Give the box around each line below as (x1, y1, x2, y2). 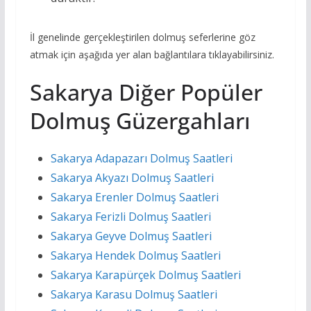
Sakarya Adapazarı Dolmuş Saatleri (50, 151, 233, 167)
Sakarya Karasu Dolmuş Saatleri (50, 287, 217, 303)
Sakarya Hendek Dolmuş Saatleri (50, 248, 221, 264)
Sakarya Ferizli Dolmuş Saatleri (50, 209, 211, 225)
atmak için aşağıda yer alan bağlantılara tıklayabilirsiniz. (29, 48, 274, 62)
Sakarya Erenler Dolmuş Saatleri (50, 190, 219, 205)
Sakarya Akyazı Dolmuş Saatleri (50, 170, 214, 186)
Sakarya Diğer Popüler (29, 77, 262, 108)
